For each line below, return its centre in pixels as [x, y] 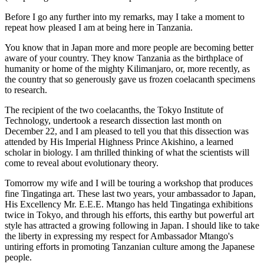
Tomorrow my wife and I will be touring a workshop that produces [129, 183]
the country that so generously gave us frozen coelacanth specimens [130, 79]
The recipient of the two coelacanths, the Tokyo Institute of [114, 110]
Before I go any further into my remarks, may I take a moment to [125, 17]
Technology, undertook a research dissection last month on [113, 121]
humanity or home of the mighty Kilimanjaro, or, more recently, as [127, 69]
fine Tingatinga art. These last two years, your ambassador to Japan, [130, 194]
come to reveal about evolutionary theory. [82, 163]
